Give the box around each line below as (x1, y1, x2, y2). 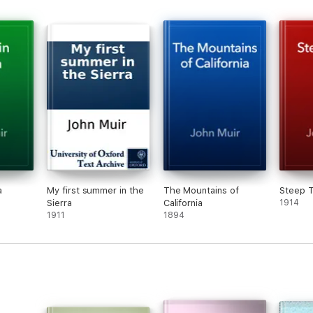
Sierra (47, 198, 72, 208)
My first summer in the (47, 185, 144, 196)
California (163, 198, 203, 208)
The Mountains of (163, 185, 239, 196)
